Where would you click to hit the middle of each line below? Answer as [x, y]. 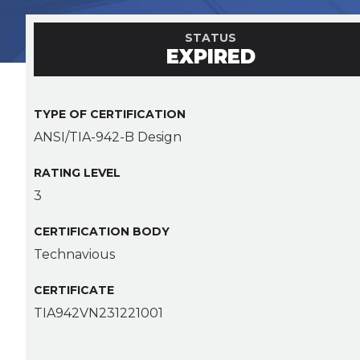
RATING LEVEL [77, 173]
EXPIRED [211, 57]
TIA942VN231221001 [98, 313]
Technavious [74, 255]
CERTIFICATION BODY [102, 232]
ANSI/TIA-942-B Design [108, 137]
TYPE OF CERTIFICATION [110, 115]
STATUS [211, 38]
